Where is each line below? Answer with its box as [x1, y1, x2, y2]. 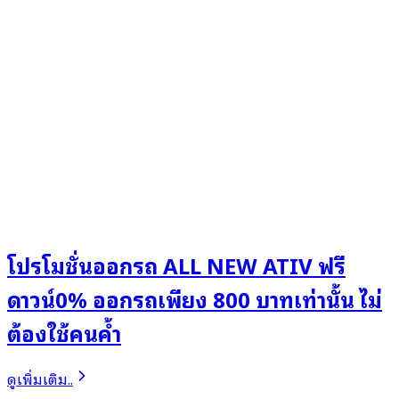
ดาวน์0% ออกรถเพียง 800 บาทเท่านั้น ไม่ [7, 281, 382, 315]
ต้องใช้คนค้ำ [7, 314, 121, 349]
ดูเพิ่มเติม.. [7, 366, 73, 390]
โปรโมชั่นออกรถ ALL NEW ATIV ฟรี [7, 247, 346, 281]
